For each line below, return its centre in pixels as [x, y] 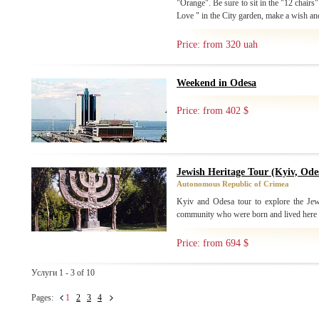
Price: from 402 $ [213, 111]
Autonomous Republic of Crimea [233, 184]
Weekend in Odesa [216, 83]
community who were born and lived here [247, 214]
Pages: [46, 298]
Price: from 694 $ [213, 243]
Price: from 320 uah [217, 45]
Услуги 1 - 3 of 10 [63, 273]
